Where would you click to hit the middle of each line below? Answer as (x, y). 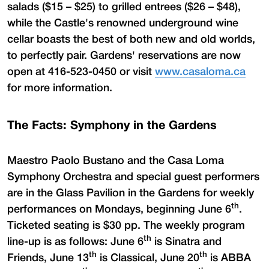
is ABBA (229, 258)
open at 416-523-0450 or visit (81, 72)
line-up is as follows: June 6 (75, 242)
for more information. (60, 88)
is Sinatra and (186, 242)
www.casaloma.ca (200, 72)
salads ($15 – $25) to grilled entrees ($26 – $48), (124, 7)
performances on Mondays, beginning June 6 (119, 209)
